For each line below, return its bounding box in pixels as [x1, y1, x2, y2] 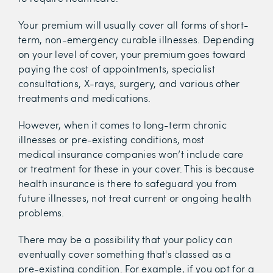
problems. [18, 206, 65, 219]
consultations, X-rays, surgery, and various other [18, 77, 240, 90]
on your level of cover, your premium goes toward [18, 48, 246, 60]
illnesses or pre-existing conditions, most [18, 133, 205, 146]
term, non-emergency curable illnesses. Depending [18, 33, 255, 46]
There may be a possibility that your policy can [18, 233, 233, 246]
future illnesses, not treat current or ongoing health [18, 191, 251, 204]
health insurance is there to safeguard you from [18, 177, 237, 190]
